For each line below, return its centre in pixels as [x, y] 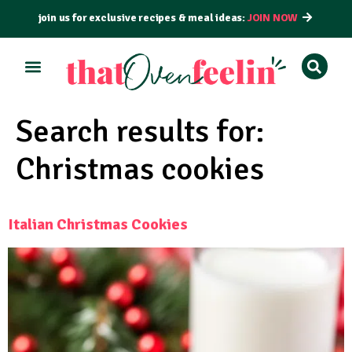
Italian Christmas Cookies [98, 225]
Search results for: [140, 132]
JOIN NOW [273, 18]
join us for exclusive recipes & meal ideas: [143, 18]
